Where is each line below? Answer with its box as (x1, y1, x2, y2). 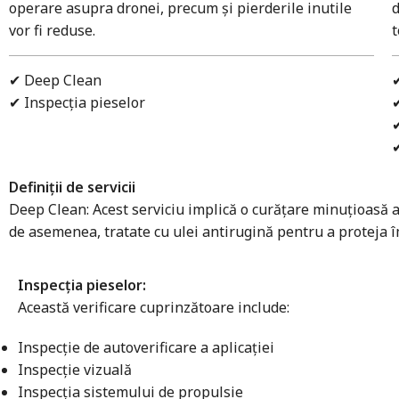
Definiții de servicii (9, 176, 135, 197)
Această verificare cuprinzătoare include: (18, 297, 289, 317)
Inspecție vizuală (18, 359, 132, 379)
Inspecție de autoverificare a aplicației (18, 337, 274, 357)
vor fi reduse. (9, 20, 95, 40)
